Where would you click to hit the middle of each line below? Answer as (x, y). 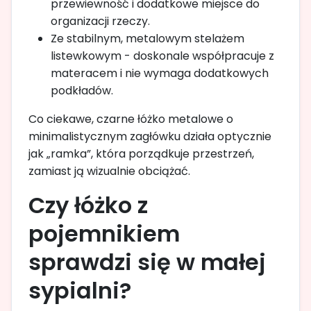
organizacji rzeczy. (100, 21)
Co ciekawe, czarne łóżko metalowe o (131, 119)
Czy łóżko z (88, 205)
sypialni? (80, 290)
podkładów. (82, 90)
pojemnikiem (104, 233)
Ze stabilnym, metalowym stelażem (148, 38)
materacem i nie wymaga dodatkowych (160, 73)
